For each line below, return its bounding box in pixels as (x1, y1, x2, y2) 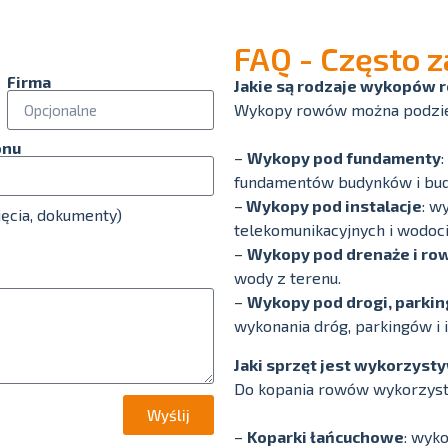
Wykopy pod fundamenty (247, 148, 441, 168)
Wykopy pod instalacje (243, 196, 422, 216)
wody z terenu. (234, 268, 341, 288)
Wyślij (147, 405, 190, 424)
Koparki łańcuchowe (247, 426, 404, 446)
